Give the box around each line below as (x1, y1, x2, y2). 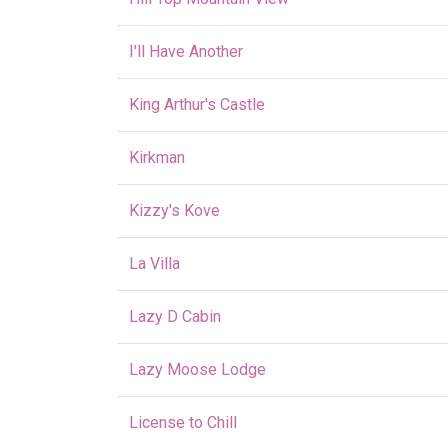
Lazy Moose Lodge (129, 360, 266, 379)
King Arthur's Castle (129, 95, 265, 114)
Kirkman (129, 148, 185, 167)
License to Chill (129, 413, 237, 432)
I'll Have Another (129, 42, 243, 61)
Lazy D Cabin (129, 307, 221, 326)
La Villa (129, 254, 180, 273)
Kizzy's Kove (129, 201, 220, 220)
